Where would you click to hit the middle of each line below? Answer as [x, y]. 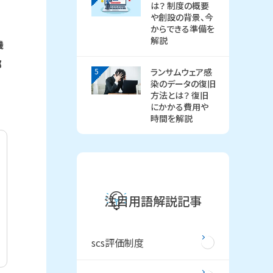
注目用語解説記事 [153, 201]
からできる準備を [182, 29]
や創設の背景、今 [182, 17]
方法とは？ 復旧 [179, 95]
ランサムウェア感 [181, 72]
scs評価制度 [118, 243]
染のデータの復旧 [183, 83]
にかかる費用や [179, 107]
